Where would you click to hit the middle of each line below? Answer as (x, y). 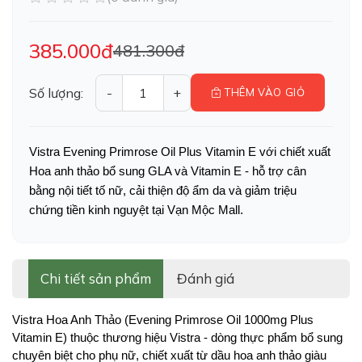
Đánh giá (206, 278)
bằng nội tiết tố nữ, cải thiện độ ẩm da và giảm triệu (163, 191)
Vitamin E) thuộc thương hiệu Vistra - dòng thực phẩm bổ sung (177, 338)
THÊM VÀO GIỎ (263, 92)
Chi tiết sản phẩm (96, 278)
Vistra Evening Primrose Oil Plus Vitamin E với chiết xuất (180, 152)
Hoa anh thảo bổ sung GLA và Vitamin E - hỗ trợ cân (168, 171)
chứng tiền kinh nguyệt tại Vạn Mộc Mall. (136, 210)
